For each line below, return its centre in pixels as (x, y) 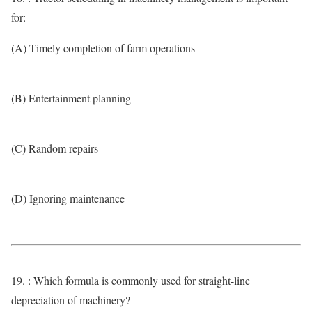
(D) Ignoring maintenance (68, 198)
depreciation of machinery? (71, 300)
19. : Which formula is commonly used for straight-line (131, 280)
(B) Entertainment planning (71, 98)
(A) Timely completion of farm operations (103, 48)
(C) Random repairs (55, 148)
